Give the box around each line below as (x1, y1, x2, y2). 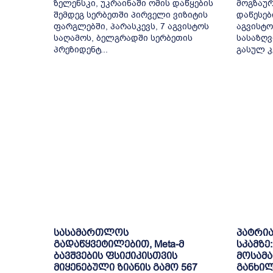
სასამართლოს (54, 227, 129, 238)
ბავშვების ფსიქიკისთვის (54, 250, 177, 261)
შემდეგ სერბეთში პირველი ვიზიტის (54, 9, 208, 21)
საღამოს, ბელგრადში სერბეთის (54, 32, 193, 44)
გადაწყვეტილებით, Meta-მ (54, 239, 184, 250)
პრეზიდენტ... (54, 43, 108, 55)
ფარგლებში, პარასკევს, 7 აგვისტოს (54, 20, 209, 32)
